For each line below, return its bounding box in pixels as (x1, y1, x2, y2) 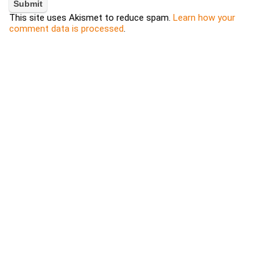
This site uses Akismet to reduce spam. (9, 12, 173, 24)
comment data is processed (9, 23, 124, 35)
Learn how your (173, 12, 235, 24)
